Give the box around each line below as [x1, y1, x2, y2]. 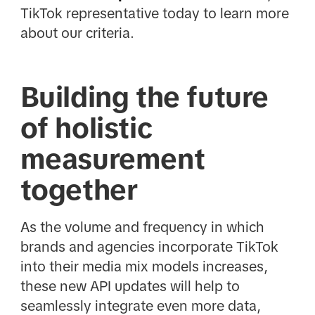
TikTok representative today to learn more [20, 6, 289, 22]
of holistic [20, 112, 153, 144]
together [20, 174, 138, 206]
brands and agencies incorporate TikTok [20, 238, 278, 255]
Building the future [20, 82, 269, 113]
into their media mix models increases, [20, 258, 268, 274]
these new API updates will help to [20, 278, 240, 294]
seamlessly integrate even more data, [20, 297, 261, 314]
